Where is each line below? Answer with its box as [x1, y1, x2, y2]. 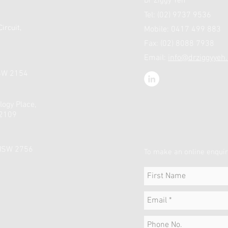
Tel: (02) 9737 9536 [144, 10, 211, 20]
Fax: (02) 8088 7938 [144, 39, 214, 49]
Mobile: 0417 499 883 [144, 24, 223, 35]
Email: [144, 53, 168, 63]
